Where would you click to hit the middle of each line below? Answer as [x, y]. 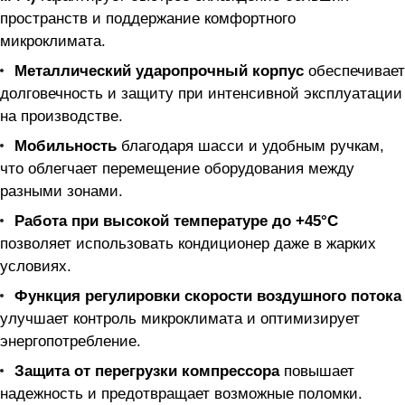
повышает [317, 371]
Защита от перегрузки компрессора [147, 371]
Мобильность [66, 146]
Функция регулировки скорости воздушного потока [208, 296]
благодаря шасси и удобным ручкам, [250, 146]
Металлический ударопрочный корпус [159, 71]
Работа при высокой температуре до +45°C [176, 221]
